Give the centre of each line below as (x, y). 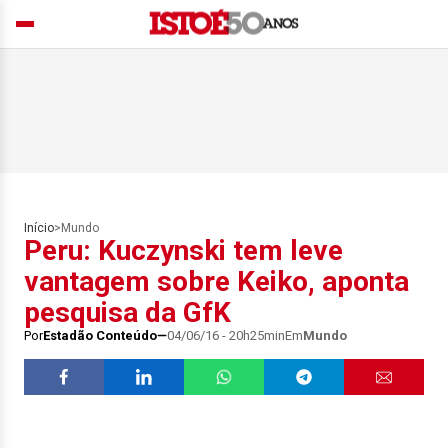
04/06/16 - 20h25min (226, 335)
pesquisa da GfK (127, 312)
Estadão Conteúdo (100, 335)
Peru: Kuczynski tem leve (183, 250)
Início (39, 228)
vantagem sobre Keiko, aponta (216, 281)
